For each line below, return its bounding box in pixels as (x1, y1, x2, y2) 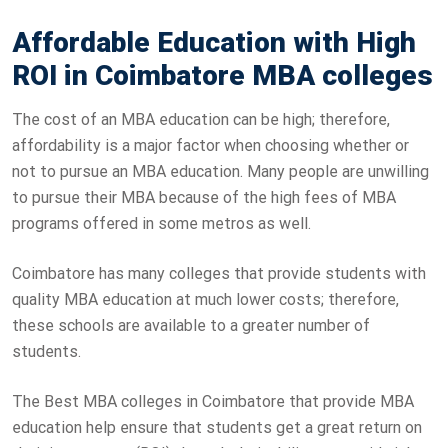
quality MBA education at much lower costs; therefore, (12, 289, 399, 309)
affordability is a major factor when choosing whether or (12, 135, 409, 155)
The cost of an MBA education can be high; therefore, (12, 109, 390, 129)
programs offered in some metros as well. (12, 213, 311, 233)
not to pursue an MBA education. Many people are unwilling (12, 161, 429, 181)
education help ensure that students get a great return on (12, 417, 422, 437)
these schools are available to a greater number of (12, 315, 370, 335)
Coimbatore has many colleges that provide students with (12, 263, 426, 283)
